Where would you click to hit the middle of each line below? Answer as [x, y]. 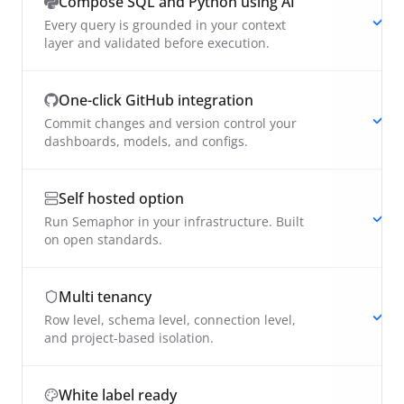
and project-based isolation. [129, 337]
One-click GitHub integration [156, 100]
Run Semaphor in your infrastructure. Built [174, 221]
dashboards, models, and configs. [146, 141]
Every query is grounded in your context [165, 24]
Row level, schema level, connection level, [170, 319]
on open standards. [103, 239]
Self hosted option [121, 198]
